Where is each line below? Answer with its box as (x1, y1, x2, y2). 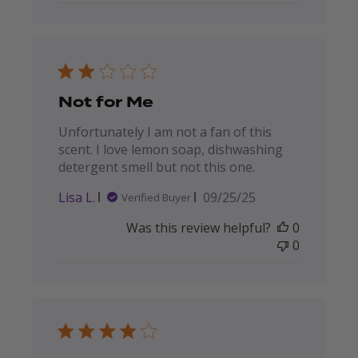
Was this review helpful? (126, 218, 272, 237)
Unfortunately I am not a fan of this (58, 122, 272, 141)
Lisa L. (58, 188, 95, 206)
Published (228, 187, 288, 205)
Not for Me (58, 90, 153, 113)
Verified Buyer (121, 189, 191, 205)
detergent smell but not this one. (58, 157, 255, 176)
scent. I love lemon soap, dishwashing (58, 140, 283, 158)
